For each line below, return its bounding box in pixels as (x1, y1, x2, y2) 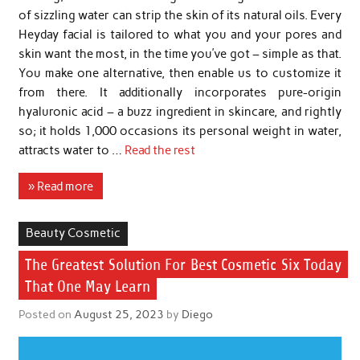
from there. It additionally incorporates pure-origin (18, 85, 342, 100)
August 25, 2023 (73, 306, 164, 321)
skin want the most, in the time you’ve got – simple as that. (18, 47, 342, 62)
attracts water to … (18, 143, 125, 158)
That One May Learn (24, 276, 150, 296)
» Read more (27, 178, 93, 194)
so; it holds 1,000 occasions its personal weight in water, (18, 124, 342, 139)
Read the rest (124, 143, 195, 158)
